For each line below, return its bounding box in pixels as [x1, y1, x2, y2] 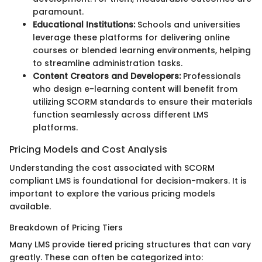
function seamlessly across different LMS [33, 108, 208, 120]
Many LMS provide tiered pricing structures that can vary [9, 238, 251, 250]
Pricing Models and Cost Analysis [9, 142, 167, 156]
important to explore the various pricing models [9, 187, 215, 199]
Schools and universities [135, 18, 240, 30]
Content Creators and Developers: [33, 70, 181, 82]
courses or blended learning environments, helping [33, 44, 251, 56]
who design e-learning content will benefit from [33, 82, 237, 95]
